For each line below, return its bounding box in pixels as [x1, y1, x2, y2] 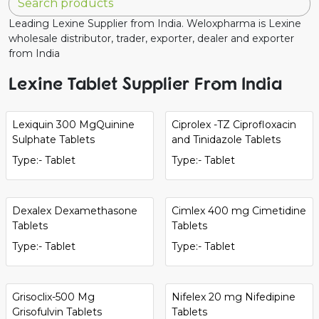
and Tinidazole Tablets [172, 132, 281, 146]
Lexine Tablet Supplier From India [9, 71, 282, 94]
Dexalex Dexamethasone [12, 204, 137, 217]
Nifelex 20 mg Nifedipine [172, 290, 296, 303]
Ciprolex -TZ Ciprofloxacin [172, 117, 296, 131]
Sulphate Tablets [12, 132, 95, 146]
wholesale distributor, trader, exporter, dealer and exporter [9, 31, 294, 45]
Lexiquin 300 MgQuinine [12, 117, 135, 131]
